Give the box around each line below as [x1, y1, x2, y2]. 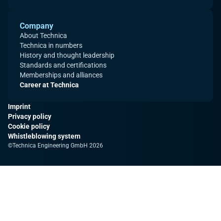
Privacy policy [8, 112, 51, 121]
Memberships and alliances [20, 71, 103, 79]
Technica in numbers [20, 41, 82, 50]
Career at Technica [20, 81, 79, 89]
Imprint [8, 103, 31, 111]
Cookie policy [8, 122, 50, 131]
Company [20, 21, 53, 31]
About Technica [20, 32, 67, 40]
